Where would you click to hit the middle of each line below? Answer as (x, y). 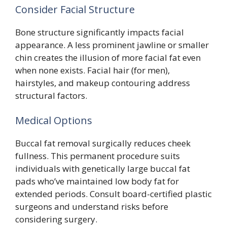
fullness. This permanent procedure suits (98, 156)
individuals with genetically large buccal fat (103, 169)
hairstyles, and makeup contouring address (103, 83)
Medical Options (54, 121)
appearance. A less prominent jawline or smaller (112, 45)
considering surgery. (56, 219)
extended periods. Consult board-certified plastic (113, 194)
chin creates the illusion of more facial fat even (108, 57)
